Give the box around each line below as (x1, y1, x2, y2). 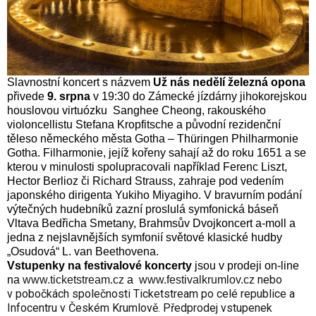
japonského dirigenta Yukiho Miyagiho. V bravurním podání (7, 189, 302, 202)
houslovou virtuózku (7, 104, 110, 117)
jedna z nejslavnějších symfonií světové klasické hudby (7, 231, 282, 244)
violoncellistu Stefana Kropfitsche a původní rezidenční (7, 119, 281, 131)
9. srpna (44, 90, 90, 103)
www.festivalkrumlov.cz (139, 274, 255, 286)
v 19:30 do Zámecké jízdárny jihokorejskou (90, 90, 307, 103)
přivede (7, 90, 44, 103)
